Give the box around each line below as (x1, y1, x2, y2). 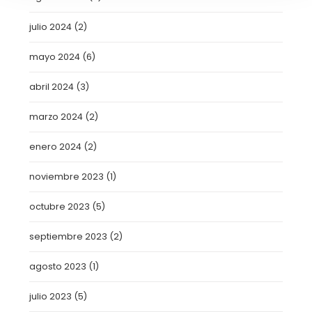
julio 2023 (29, 290, 72, 302)
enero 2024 (29, 141, 82, 153)
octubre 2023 (29, 201, 91, 212)
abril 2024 (29, 81, 75, 93)
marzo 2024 (29, 111, 84, 123)
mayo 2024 (29, 51, 81, 63)
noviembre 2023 (29, 171, 104, 182)
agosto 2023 (29, 260, 87, 272)
